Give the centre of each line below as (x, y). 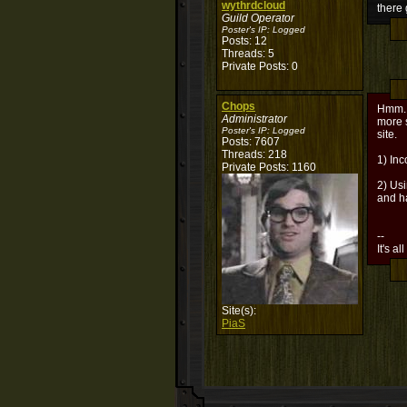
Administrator (254, 119)
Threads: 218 (254, 154)
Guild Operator (258, 18)
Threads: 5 (248, 54)
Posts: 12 (244, 41)
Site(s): (239, 311)
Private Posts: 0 (260, 66)
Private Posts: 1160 (269, 167)
